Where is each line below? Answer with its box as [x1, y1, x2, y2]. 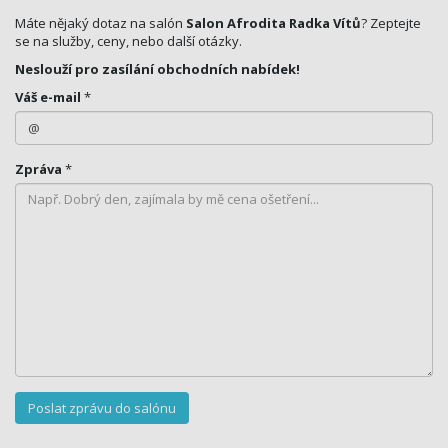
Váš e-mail [15, 88, 81, 107]
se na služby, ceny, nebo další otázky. [15, 32, 242, 51]
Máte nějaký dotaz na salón [15, 14, 186, 33]
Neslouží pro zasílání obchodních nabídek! [15, 60, 300, 79]
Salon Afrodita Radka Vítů [186, 14, 361, 33]
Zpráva [15, 160, 62, 179]
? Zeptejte [361, 14, 421, 33]
